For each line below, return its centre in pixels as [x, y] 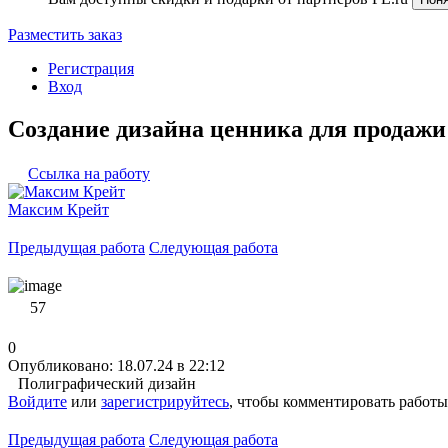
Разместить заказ [65, 34]
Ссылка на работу [89, 173]
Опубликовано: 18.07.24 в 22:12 [116, 365]
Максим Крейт [58, 209]
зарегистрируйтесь [165, 401]
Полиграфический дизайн [107, 383]
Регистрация [91, 68]
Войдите [37, 401]
